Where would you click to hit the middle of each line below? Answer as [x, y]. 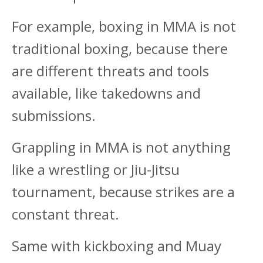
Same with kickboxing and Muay [117, 246]
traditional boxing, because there [120, 49]
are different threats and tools [110, 71]
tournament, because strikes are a [123, 192]
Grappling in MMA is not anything [121, 147]
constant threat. [65, 214]
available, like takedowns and [106, 93]
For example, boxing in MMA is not [124, 26]
